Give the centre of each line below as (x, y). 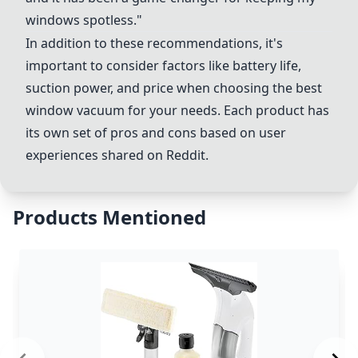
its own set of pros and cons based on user (156, 133)
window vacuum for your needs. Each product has (177, 110)
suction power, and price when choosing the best (174, 88)
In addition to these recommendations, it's (154, 43)
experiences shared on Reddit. (117, 155)
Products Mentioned (109, 217)
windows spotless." (84, 20)
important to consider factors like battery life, (163, 66)
